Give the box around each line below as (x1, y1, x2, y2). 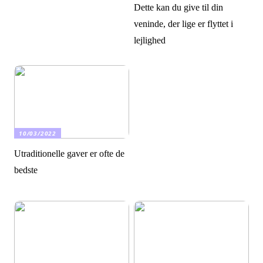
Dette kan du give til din (134, 2, 224, 12)
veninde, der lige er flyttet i (134, 18, 234, 29)
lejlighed (134, 35, 166, 45)
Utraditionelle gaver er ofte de (14, 149, 125, 159)
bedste (14, 165, 38, 176)
